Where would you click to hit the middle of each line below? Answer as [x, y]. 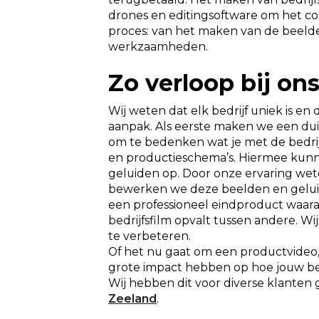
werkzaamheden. [158, 46]
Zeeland [132, 298]
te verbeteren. [150, 236]
